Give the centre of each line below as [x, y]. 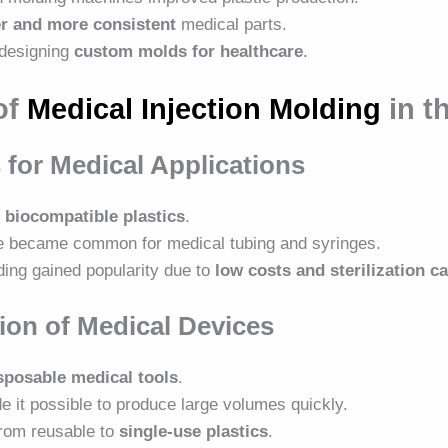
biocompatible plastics [95, 216]
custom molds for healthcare [189, 52]
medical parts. [232, 25]
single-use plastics [194, 432]
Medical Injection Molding [204, 108]
